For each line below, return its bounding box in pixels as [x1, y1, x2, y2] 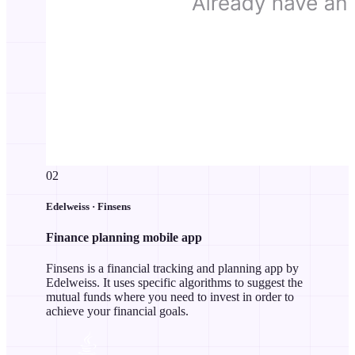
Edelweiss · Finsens [46, 200, 131, 212]
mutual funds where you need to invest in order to [46, 290, 294, 304]
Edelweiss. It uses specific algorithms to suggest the [46, 276, 303, 290]
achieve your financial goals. [46, 304, 189, 319]
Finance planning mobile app [46, 230, 202, 244]
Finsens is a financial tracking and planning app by [46, 261, 299, 276]
